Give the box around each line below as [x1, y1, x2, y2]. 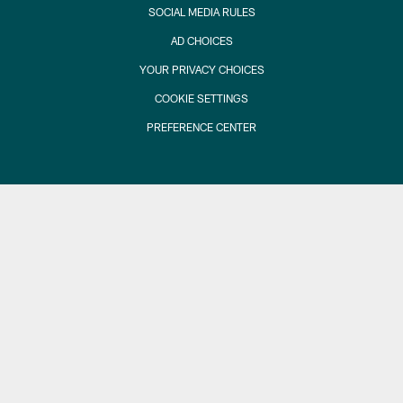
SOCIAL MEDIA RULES [148, 5, 255, 19]
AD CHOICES [170, 34, 233, 48]
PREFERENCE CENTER [147, 121, 256, 134]
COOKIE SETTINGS [155, 92, 248, 105]
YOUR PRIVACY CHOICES [139, 63, 264, 76]
